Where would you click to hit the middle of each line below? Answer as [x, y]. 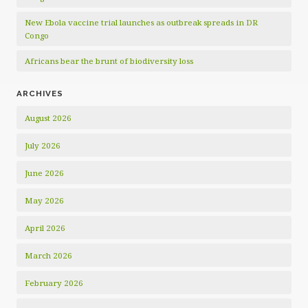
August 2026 [48, 118]
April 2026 [45, 228]
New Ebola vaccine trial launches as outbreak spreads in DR [141, 22]
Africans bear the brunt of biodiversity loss [109, 61]
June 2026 [44, 173]
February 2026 [54, 283]
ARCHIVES [40, 93]
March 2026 [48, 255]
